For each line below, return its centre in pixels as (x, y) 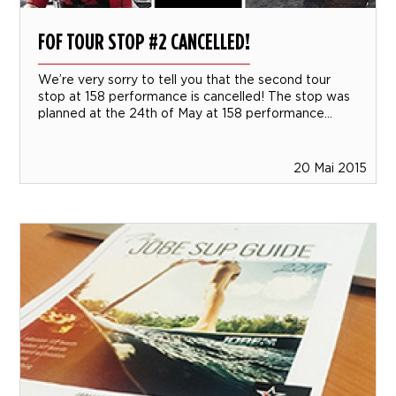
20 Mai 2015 (330, 167)
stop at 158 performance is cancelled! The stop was (194, 95)
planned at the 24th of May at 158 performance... (186, 112)
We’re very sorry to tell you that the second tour (185, 79)
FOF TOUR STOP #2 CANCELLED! (145, 41)
